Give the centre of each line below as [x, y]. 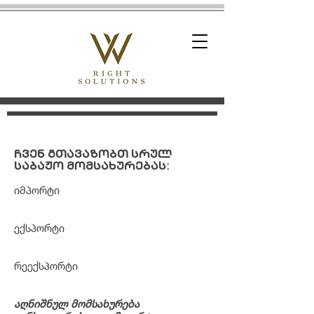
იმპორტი [37, 190]
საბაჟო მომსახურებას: [91, 166]
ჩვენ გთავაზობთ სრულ [93, 154]
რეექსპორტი [46, 266]
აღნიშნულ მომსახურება [77, 303]
